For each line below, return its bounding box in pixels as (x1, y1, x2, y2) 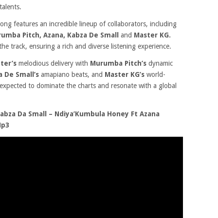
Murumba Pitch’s (90, 59, 146, 67)
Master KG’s (105, 71, 145, 78)
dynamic (146, 59, 173, 67)
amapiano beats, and (39, 71, 105, 78)
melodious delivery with (17, 59, 90, 67)
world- (145, 71, 165, 78)
